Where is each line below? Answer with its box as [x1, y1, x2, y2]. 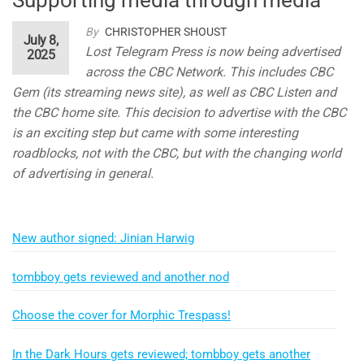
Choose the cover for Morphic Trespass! [12, 308, 231, 323]
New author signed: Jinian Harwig [12, 230, 194, 245]
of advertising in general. [12, 165, 154, 181]
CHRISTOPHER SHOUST [105, 24, 227, 38]
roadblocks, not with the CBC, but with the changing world [12, 145, 341, 161]
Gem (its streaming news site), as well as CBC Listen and [12, 84, 336, 100]
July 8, [23, 32, 58, 48]
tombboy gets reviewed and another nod [12, 269, 229, 284]
